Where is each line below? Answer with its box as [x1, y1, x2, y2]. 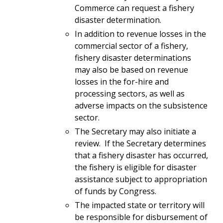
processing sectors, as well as [75, 88, 185, 99]
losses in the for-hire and [75, 76, 169, 87]
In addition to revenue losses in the [75, 28, 206, 39]
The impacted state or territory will [75, 199, 205, 211]
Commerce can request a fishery [75, 2, 194, 13]
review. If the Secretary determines [75, 137, 206, 149]
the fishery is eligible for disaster [75, 161, 197, 173]
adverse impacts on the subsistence [75, 100, 208, 111]
